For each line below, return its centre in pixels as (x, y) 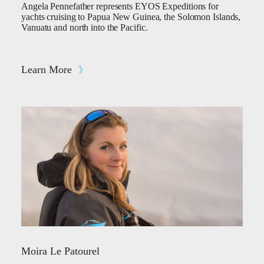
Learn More (47, 70)
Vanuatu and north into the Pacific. (85, 27)
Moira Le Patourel (60, 251)
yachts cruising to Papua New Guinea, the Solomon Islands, (131, 17)
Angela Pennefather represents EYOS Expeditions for (120, 6)
